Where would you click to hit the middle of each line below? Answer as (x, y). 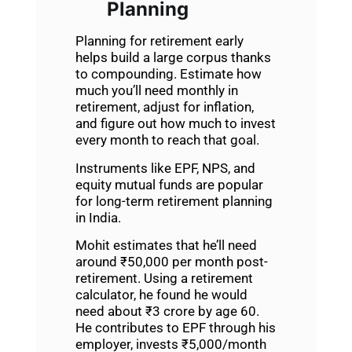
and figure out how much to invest (175, 124)
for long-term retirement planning (174, 201)
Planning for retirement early (159, 41)
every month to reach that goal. (167, 140)
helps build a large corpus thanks (173, 58)
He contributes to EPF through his (175, 328)
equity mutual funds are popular (169, 184)
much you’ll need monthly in (156, 91)
